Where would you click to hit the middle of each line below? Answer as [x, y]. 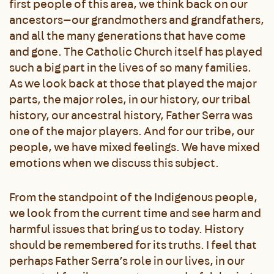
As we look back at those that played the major [133, 83]
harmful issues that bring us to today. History [127, 229]
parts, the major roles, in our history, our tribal [130, 99]
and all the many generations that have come [128, 35]
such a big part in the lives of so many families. [130, 67]
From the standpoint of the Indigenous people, [133, 197]
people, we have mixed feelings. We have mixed [135, 147]
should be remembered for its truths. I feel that [133, 245]
